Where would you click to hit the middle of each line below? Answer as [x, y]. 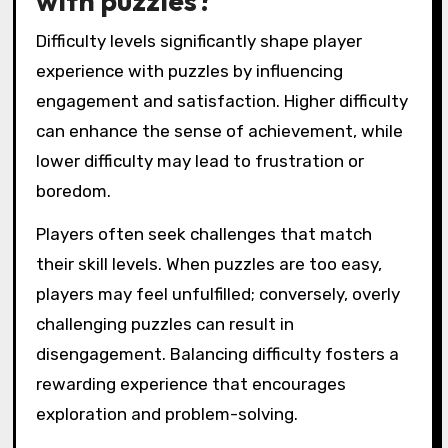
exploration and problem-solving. [166, 413]
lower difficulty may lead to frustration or [199, 160]
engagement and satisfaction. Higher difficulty [221, 100]
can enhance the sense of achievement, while [219, 130]
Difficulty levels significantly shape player [198, 40]
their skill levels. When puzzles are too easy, [208, 263]
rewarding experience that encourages [190, 383]
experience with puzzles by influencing [189, 70]
